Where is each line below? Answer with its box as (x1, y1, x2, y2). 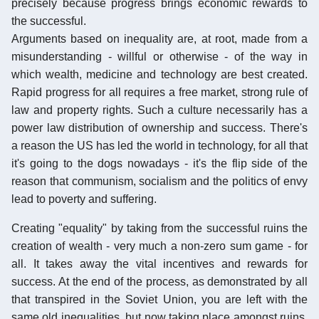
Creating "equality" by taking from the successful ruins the (11, 221, 308, 234)
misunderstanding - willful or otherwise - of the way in (11, 50, 308, 63)
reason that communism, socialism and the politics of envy (11, 174, 308, 187)
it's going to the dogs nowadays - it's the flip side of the (11, 157, 308, 169)
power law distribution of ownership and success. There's (11, 121, 308, 134)
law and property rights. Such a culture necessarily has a (11, 103, 308, 116)
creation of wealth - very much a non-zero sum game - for (11, 239, 308, 252)
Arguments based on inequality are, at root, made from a (11, 32, 308, 45)
